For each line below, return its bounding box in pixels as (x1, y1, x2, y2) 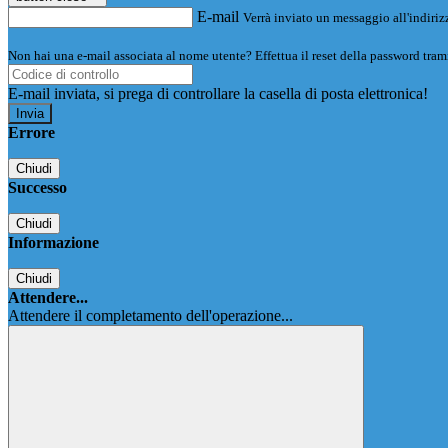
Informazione (8, 234, 99, 252)
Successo (8, 179, 67, 197)
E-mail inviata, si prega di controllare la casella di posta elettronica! (8, 85, 428, 103)
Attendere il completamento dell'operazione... (8, 307, 293, 325)
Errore (8, 124, 55, 142)
